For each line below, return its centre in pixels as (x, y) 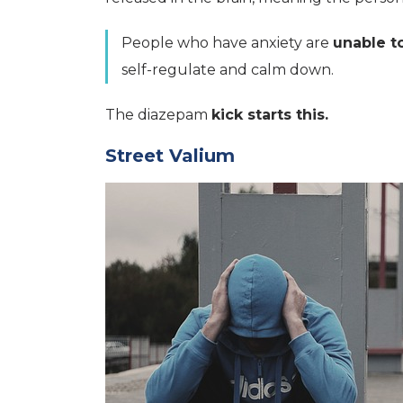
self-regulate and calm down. (228, 69)
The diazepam (158, 114)
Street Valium (170, 155)
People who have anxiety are (227, 42)
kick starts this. (270, 114)
